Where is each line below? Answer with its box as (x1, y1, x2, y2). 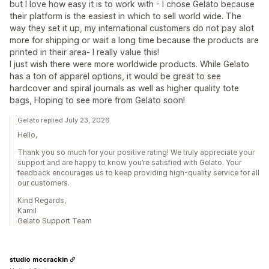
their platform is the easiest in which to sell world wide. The (10, 11, 241, 22)
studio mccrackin (10, 255, 68, 264)
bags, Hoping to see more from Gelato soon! (10, 95, 185, 106)
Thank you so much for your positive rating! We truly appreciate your (17, 148, 255, 157)
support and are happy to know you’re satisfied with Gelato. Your (17, 158, 241, 168)
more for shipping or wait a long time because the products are (10, 35, 259, 46)
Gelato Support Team (17, 216, 92, 226)
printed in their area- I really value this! (10, 47, 159, 58)
